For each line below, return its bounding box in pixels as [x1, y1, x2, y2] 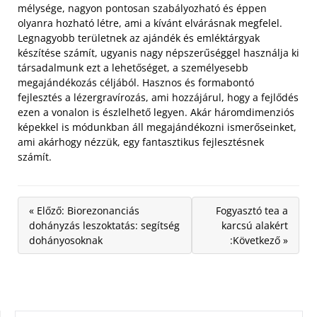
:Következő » [230, 233, 288, 247]
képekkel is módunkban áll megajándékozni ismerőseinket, [18, 120, 296, 134]
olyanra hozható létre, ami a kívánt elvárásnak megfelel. [18, 16, 282, 30]
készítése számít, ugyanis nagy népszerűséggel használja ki [18, 45, 299, 59]
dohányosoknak [29, 233, 103, 247]
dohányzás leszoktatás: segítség [29, 218, 180, 232]
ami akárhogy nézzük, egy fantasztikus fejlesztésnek [18, 134, 264, 149]
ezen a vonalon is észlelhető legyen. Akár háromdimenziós [18, 105, 294, 119]
